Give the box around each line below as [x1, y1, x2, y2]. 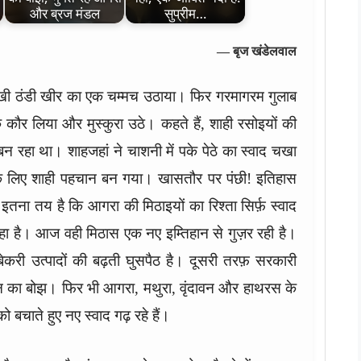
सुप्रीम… [164, 4, 207, 23]
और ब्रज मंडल [29, 4, 100, 23]
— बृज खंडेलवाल [217, 44, 297, 58]
